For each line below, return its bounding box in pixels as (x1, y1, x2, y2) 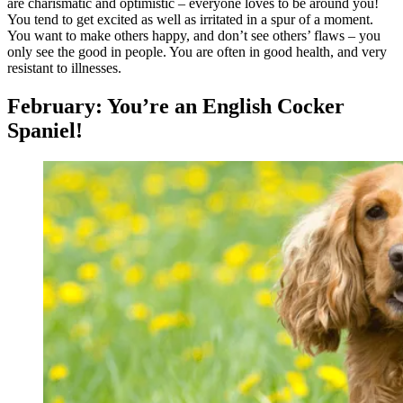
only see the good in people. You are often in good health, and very (7, 43, 387, 59)
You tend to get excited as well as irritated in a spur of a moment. (7, 11, 373, 27)
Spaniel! (7, 118, 83, 142)
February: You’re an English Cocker (7, 94, 345, 118)
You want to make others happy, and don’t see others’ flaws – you (7, 27, 381, 43)
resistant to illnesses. (7, 59, 121, 76)
